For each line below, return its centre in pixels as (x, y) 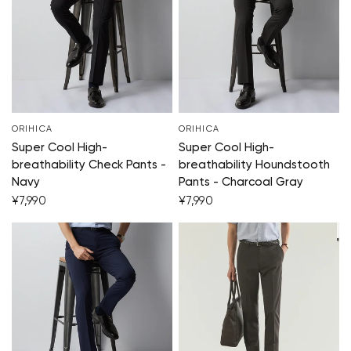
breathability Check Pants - (89, 165)
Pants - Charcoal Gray (241, 183)
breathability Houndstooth (254, 165)
